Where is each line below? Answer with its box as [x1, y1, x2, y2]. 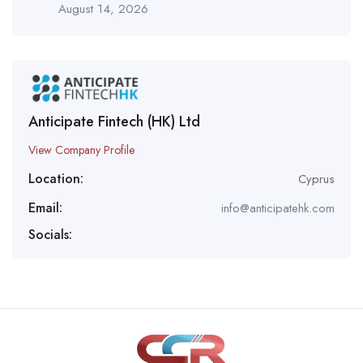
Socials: [28, 224, 72, 244]
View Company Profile [28, 141, 135, 158]
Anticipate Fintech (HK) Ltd [28, 110, 200, 132]
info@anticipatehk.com [221, 199, 335, 217]
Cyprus [298, 169, 335, 188]
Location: [28, 169, 83, 188]
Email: [28, 198, 62, 217]
